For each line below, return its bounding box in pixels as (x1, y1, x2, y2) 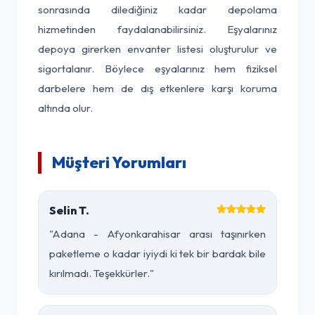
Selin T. (49, 203, 89, 217)
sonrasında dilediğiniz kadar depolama (38, 3, 277, 16)
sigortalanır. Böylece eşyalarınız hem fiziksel (38, 62, 277, 75)
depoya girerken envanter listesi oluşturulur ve (38, 42, 277, 56)
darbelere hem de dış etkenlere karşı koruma (38, 82, 277, 95)
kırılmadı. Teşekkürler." (49, 266, 154, 280)
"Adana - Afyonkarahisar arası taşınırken (49, 227, 266, 240)
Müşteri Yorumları (52, 153, 186, 172)
